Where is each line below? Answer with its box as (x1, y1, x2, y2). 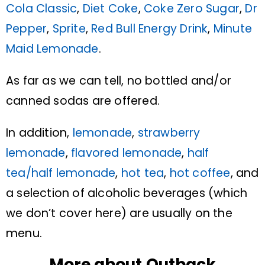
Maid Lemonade (6, 41, 99, 57)
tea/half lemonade (6, 165, 116, 182)
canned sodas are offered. (6, 93, 160, 109)
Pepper (6, 21, 47, 37)
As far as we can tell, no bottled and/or (6, 73, 232, 89)
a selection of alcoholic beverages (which (6, 185, 248, 202)
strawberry (137, 125, 201, 141)
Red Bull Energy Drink (91, 21, 208, 37)
